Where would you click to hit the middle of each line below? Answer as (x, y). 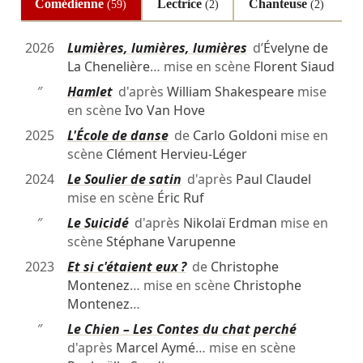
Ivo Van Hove (164, 111)
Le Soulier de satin (124, 179)
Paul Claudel (273, 179)
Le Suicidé (98, 223)
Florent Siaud (294, 67)
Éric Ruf (180, 198)
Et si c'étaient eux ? (126, 267)
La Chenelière (108, 67)
